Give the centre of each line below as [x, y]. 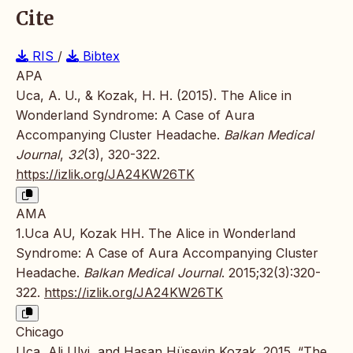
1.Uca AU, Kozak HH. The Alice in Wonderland [156, 234]
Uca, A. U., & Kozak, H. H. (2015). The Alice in [154, 96]
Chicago [40, 332]
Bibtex [99, 56]
